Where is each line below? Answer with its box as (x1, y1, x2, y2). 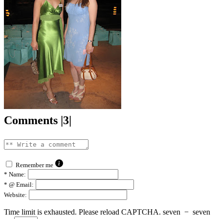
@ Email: (7, 180, 34, 188)
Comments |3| (4, 113, 71, 127)
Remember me (16, 161, 53, 169)
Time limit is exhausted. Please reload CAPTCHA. (4, 207, 161, 216)
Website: (4, 191, 27, 198)
